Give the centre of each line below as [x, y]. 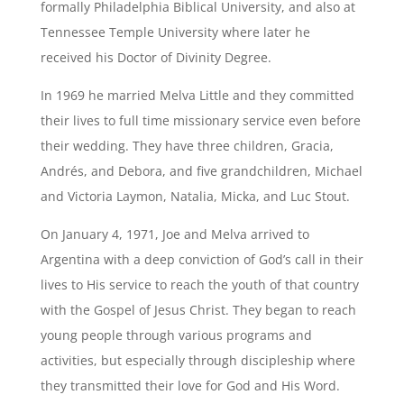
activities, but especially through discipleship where [197, 360]
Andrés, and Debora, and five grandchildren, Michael [201, 171]
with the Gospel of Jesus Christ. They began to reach [198, 310]
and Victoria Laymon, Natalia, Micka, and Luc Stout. [195, 196]
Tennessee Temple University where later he [175, 32]
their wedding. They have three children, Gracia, [187, 146]
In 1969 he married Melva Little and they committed [197, 95]
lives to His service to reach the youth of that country [199, 285]
